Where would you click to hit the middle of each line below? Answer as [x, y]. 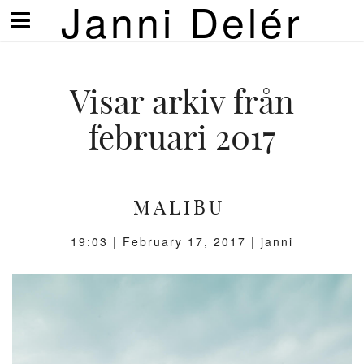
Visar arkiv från [182, 102]
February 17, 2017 [184, 241]
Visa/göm [43, 16]
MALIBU [179, 207]
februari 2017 [182, 137]
